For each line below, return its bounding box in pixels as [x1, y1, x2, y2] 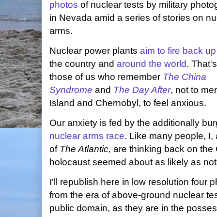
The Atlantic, [60, 144, 113, 154]
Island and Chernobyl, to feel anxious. [49, 98, 209, 108]
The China [163, 72, 206, 82]
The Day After [113, 85, 170, 95]
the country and [49, 59, 117, 69]
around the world [117, 59, 186, 69]
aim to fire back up [140, 46, 216, 56]
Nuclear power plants [49, 46, 140, 56]
